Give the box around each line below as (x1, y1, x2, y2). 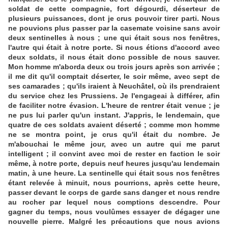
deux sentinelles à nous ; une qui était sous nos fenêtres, (8, 34, 220, 42)
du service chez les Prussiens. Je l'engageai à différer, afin (8, 92, 220, 100)
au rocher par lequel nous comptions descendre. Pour (8, 198, 220, 207)
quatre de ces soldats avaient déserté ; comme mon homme (8, 121, 220, 129)
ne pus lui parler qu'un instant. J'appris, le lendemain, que (8, 111, 220, 120)
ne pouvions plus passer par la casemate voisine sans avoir (8, 24, 220, 33)
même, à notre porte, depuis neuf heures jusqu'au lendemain (8, 159, 220, 168)
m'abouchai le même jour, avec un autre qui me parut (8, 140, 220, 149)
